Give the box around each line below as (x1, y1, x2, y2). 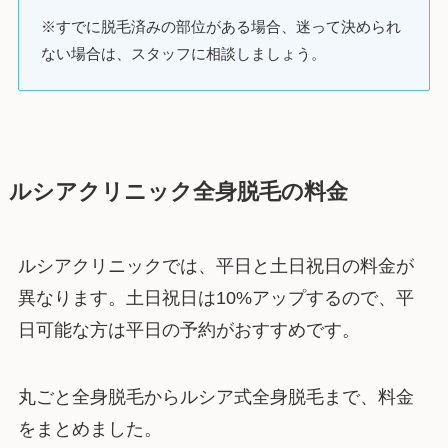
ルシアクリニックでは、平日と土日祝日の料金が (17, 255, 414, 276)
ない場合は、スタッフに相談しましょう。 (41, 45, 327, 63)
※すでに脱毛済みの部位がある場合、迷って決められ (41, 18, 402, 36)
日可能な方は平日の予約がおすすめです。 (17, 319, 360, 340)
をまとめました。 (17, 419, 162, 440)
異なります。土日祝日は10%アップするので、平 (17, 287, 414, 308)
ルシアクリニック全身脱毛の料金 (8, 179, 348, 204)
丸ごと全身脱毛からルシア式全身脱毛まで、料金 (17, 387, 414, 408)
